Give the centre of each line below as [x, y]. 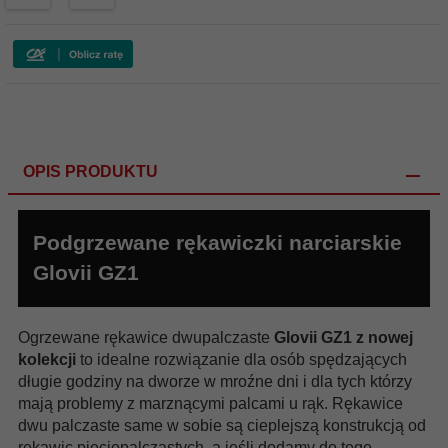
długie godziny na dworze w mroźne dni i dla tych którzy [215, 381]
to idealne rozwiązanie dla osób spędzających [241, 359]
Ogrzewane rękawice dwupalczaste [146, 337]
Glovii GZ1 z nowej [343, 337]
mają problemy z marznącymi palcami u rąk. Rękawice [210, 403]
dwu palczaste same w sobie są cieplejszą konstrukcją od [222, 425]
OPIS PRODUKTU [90, 171]
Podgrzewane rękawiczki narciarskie [217, 243]
